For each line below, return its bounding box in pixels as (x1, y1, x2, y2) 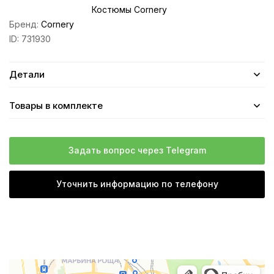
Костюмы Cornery (92, 4, 167, 15)
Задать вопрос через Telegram (68, 144, 206, 155)
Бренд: (9, 18, 41, 29)
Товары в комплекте (9, 99, 103, 111)
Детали (9, 68, 45, 80)
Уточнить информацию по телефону (56, 178, 218, 189)
